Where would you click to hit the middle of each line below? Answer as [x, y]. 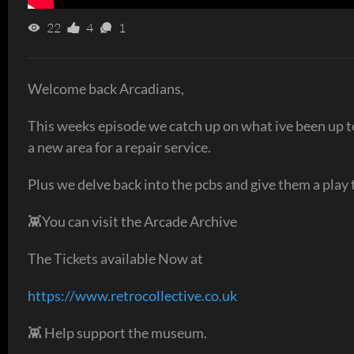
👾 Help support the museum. [117, 332]
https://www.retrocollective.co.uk [132, 295]
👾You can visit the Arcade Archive [132, 221]
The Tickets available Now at [115, 258]
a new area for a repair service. [119, 147]
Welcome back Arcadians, [106, 88]
